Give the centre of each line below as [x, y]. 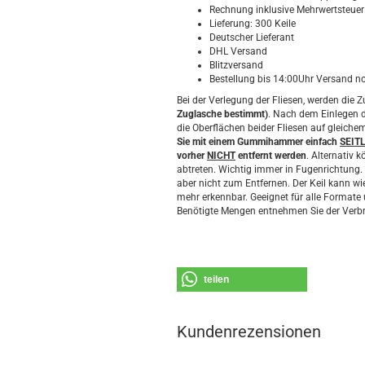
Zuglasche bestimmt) [222, 114]
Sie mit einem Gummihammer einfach [258, 142]
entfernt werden [271, 156]
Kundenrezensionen [249, 332]
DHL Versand [240, 51]
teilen [216, 279]
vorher [192, 156]
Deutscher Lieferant [253, 37]
